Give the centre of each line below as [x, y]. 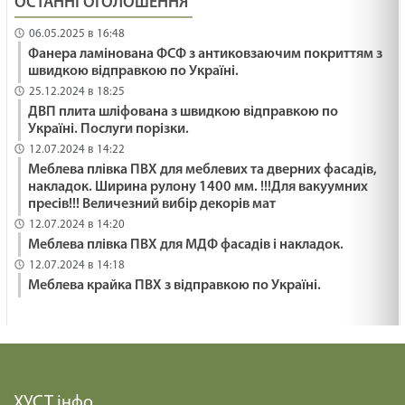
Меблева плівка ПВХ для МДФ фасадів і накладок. [186, 245]
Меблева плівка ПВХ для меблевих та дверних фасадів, [203, 170]
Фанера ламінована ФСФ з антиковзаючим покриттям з [206, 55]
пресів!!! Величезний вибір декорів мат [152, 205]
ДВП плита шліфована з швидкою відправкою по [184, 113]
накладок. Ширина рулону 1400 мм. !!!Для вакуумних [198, 188]
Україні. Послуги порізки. [109, 130]
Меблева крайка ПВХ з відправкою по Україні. [175, 286]
